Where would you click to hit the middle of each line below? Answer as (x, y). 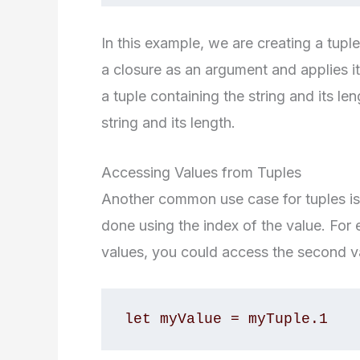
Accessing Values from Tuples (201, 172)
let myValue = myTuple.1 (226, 319)
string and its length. (168, 122)
